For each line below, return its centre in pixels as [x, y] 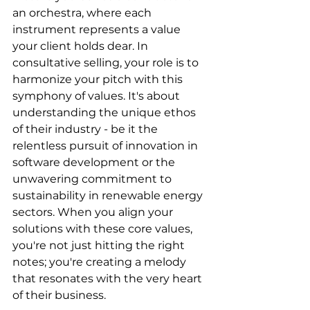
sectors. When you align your [94, 212]
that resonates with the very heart [109, 279]
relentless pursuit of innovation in [107, 146]
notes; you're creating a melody [101, 262]
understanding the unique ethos [106, 112]
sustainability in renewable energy [109, 195]
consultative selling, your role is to [107, 63]
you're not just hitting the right [100, 245]
